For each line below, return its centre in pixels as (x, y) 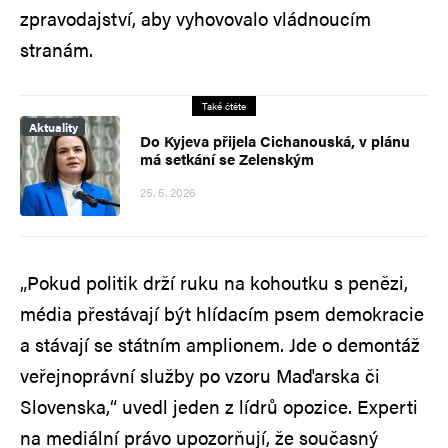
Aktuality (53, 126)
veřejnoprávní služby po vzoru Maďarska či (200, 375)
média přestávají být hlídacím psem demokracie (222, 313)
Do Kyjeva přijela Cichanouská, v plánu (275, 140)
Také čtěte (224, 105)
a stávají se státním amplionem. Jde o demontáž (220, 344)
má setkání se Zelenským (227, 158)
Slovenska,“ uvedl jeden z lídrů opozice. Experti (219, 406)
